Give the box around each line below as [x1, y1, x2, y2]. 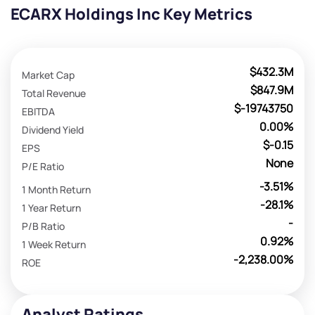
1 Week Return [22, 237, 86, 251]
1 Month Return [22, 182, 91, 196]
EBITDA [22, 104, 55, 118]
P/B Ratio [22, 219, 65, 233]
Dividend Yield [22, 122, 84, 136]
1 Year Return [22, 200, 81, 214]
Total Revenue [22, 86, 86, 100]
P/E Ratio [22, 159, 64, 173]
